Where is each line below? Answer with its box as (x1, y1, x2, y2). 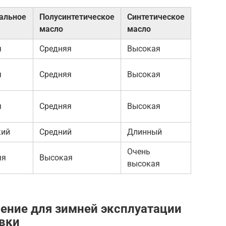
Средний (39, 127, 72, 137)
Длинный (127, 127, 162, 137)
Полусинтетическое (39, 12, 115, 22)
